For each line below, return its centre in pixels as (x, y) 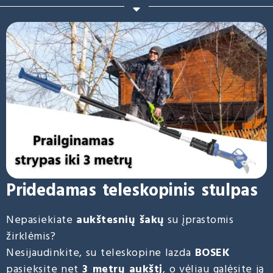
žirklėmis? (31, 236)
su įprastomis (199, 220)
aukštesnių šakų (120, 220)
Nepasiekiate (41, 220)
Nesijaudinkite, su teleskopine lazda (101, 253)
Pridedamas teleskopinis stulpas (132, 191)
